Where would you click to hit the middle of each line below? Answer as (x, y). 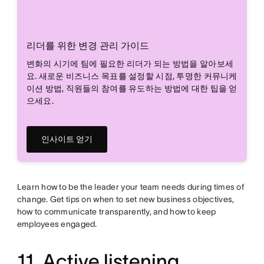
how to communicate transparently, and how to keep (116, 211)
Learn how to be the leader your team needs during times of (130, 187)
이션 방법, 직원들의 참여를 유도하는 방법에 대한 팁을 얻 (132, 88)
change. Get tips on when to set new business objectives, (126, 199)
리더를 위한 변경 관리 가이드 (88, 45)
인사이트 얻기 (67, 139)
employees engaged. (57, 224)
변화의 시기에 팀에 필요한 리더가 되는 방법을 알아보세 (130, 63)
